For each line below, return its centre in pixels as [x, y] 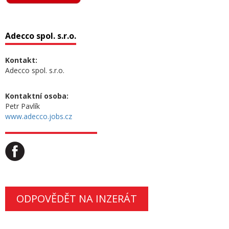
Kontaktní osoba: [37, 96]
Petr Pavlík [22, 106]
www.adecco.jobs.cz [39, 116]
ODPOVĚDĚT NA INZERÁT [77, 199]
